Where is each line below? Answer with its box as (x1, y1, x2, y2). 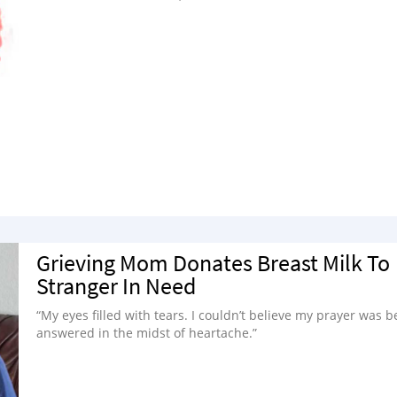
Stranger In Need (36, 271, 196, 301)
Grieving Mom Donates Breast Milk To (36, 248, 390, 278)
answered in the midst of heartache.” (36, 324, 257, 342)
